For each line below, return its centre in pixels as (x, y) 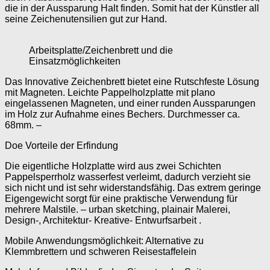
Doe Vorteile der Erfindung (61, 145)
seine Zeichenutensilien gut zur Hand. (87, 19)
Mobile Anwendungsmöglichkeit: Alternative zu (104, 240)
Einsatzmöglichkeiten (75, 61)
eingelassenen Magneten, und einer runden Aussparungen (130, 103)
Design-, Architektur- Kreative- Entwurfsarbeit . (103, 220)
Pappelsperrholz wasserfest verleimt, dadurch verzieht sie (128, 177)
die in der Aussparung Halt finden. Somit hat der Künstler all (132, 8)
